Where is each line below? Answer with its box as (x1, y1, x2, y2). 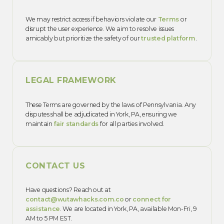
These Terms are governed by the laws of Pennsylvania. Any (25, 100, 196, 108)
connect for (132, 195, 171, 203)
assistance (25, 204, 60, 212)
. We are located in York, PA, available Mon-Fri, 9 (60, 204, 197, 212)
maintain (25, 119, 54, 127)
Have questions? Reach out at (25, 185, 111, 193)
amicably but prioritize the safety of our (25, 34, 141, 42)
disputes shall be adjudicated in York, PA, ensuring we (25, 110, 177, 118)
